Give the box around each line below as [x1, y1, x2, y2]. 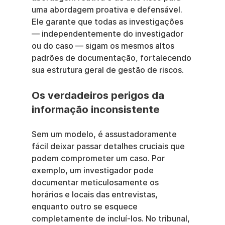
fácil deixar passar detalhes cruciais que [31, 142, 187, 151]
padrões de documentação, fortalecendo [31, 53, 193, 63]
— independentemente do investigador [31, 29, 185, 39]
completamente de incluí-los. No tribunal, [31, 214, 192, 223]
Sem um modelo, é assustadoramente [31, 130, 179, 139]
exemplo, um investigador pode [31, 166, 156, 175]
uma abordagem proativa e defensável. [31, 5, 184, 15]
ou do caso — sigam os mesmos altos [31, 41, 176, 51]
